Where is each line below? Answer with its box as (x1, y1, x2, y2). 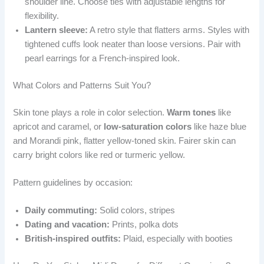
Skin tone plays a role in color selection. (13, 107, 167, 117)
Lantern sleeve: (25, 25, 88, 35)
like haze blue (192, 121, 247, 131)
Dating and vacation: (25, 220, 110, 230)
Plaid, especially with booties (121, 234, 233, 244)
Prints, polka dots (110, 220, 179, 230)
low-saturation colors (104, 121, 192, 131)
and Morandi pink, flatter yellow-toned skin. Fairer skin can (13, 136, 236, 146)
